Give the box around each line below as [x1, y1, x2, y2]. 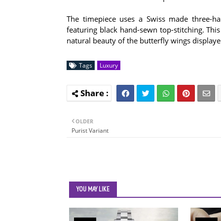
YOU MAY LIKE [76, 184, 110, 193]
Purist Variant [72, 126, 109, 135]
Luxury [100, 61, 118, 70]
